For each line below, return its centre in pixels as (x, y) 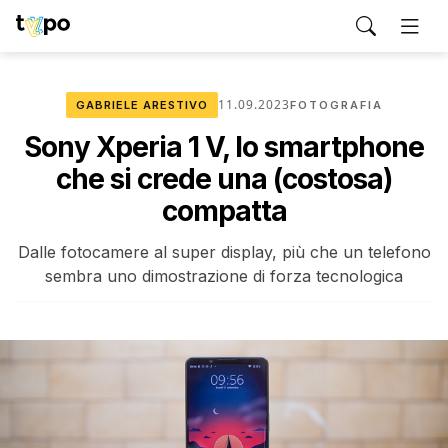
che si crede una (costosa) (224, 179)
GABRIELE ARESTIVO (141, 105)
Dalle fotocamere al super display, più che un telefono (224, 252)
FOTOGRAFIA (336, 105)
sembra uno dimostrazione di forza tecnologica (224, 276)
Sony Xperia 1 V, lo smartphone (224, 147)
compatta (224, 211)
